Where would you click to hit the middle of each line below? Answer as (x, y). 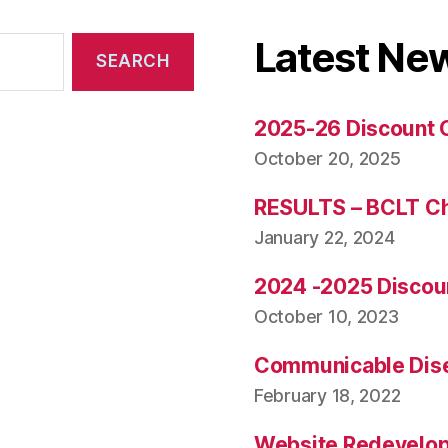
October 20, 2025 (327, 158)
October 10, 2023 (326, 316)
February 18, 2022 (327, 395)
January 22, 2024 (324, 237)
